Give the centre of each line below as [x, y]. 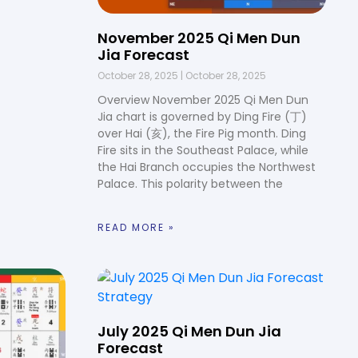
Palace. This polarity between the [190, 184]
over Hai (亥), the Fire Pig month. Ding [202, 134]
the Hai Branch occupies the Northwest [207, 167]
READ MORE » [136, 228]
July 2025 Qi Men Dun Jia [189, 332]
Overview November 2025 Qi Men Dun [203, 100]
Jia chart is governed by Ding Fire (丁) [202, 117]
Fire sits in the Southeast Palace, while [203, 151]
